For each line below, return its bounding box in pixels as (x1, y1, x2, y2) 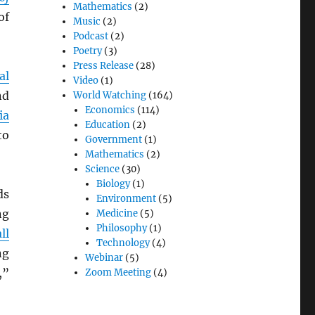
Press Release (73, 60, 134, 72)
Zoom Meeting (84, 266, 151, 279)
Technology (96, 237, 150, 250)
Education (84, 119, 130, 131)
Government (84, 134, 142, 146)
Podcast (73, 30, 109, 43)
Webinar (84, 252, 123, 264)
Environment (96, 193, 156, 205)
